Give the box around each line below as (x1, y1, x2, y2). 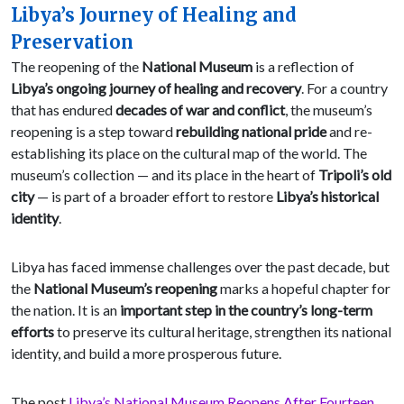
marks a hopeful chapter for (217, 280, 390, 298)
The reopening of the (11, 58, 142, 76)
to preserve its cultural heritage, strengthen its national (54, 323, 391, 341)
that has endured (11, 101, 115, 119)
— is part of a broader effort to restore (34, 188, 276, 206)
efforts (11, 323, 54, 341)
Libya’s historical (276, 188, 379, 206)
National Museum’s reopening (33, 280, 217, 298)
